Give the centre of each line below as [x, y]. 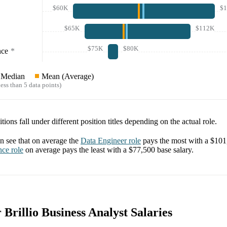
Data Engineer [104, 141]
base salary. [174, 150]
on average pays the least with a [77, 150]
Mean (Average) [68, 77]
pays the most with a [177, 141]
